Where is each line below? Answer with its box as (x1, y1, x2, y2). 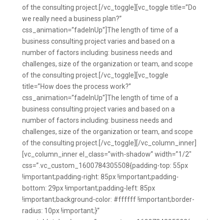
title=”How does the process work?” (22, 82, 131, 90)
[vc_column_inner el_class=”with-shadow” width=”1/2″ (22, 150, 192, 158)
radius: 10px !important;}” (22, 207, 100, 215)
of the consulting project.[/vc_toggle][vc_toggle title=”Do (22, 3, 196, 11)
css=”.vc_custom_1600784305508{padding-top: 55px (22, 162, 188, 169)
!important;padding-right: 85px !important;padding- (22, 173, 179, 181)
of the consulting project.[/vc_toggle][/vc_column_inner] (22, 139, 196, 147)
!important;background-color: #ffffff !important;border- (22, 195, 194, 203)
